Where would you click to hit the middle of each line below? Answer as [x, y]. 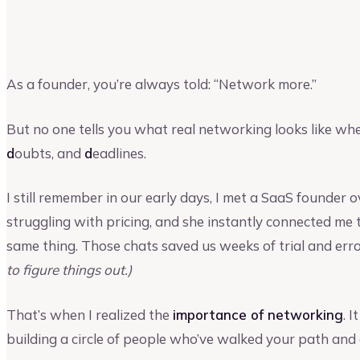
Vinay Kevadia [46, 22]
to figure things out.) [69, 270]
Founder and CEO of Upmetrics [161, 23]
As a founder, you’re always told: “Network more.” [162, 84]
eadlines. [119, 153]
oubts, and [49, 153]
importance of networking [258, 314]
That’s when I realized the [90, 314]
